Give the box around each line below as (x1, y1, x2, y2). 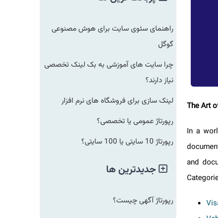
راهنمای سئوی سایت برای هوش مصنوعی (57, 23, 179, 35)
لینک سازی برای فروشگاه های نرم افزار (67, 95, 179, 107)
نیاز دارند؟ (151, 74, 179, 86)
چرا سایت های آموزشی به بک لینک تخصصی (50, 59, 179, 71)
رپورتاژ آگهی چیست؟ (119, 195, 179, 206)
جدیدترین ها (112, 162, 164, 178)
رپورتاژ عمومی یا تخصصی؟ (103, 115, 179, 127)
